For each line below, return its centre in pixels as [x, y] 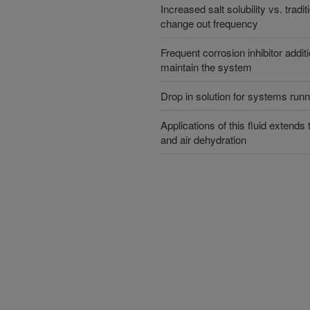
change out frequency [209, 23]
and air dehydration [203, 139]
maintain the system [206, 67]
